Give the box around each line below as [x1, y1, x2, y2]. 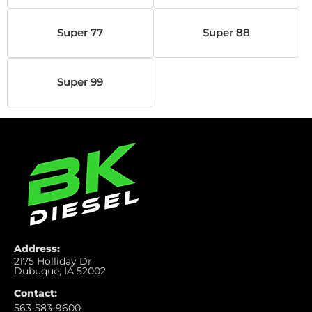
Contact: [14, 286, 57, 299]
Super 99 [57, 76, 103, 89]
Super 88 [203, 26, 250, 40]
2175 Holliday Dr [14, 254, 92, 267]
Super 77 [57, 26, 103, 40]
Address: [14, 242, 60, 255]
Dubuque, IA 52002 [14, 264, 106, 277]
